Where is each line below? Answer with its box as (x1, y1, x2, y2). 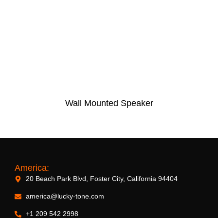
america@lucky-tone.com (25, 192, 104, 200)
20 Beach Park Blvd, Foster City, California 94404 (25, 175, 178, 182)
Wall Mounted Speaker (65, 98, 153, 108)
